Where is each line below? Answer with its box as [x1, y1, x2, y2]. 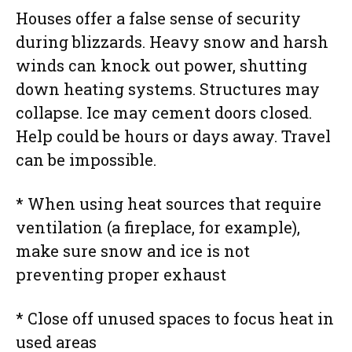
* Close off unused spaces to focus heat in [16, 307, 334, 328]
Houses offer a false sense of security [16, 7, 301, 28]
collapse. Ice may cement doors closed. [16, 101, 312, 123]
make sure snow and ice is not [16, 240, 250, 261]
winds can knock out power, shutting [16, 54, 307, 75]
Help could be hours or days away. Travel [16, 125, 331, 146]
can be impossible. [16, 148, 156, 170]
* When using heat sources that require [16, 192, 321, 214]
